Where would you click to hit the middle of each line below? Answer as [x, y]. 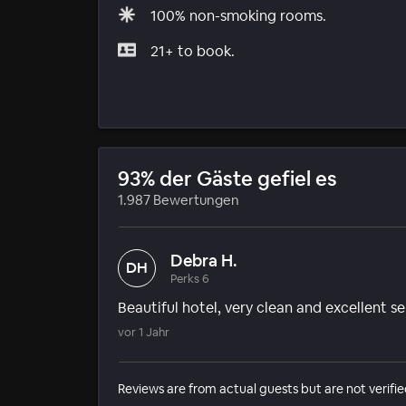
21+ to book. [193, 51]
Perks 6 [190, 278]
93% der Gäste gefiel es [227, 178]
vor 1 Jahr [144, 332]
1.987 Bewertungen [179, 199]
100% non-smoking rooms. [238, 15]
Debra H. [204, 260]
